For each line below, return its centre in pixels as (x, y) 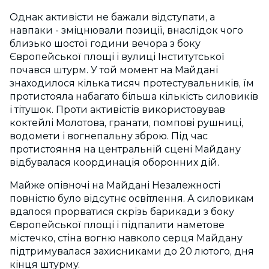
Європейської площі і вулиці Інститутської (117, 57)
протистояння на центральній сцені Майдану (125, 150)
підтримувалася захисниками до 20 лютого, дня (132, 252)
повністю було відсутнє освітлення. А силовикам (132, 199)
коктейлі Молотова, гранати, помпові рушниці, (126, 123)
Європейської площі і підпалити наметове (117, 225)
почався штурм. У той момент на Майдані (114, 70)
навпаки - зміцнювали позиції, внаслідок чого (126, 31)
